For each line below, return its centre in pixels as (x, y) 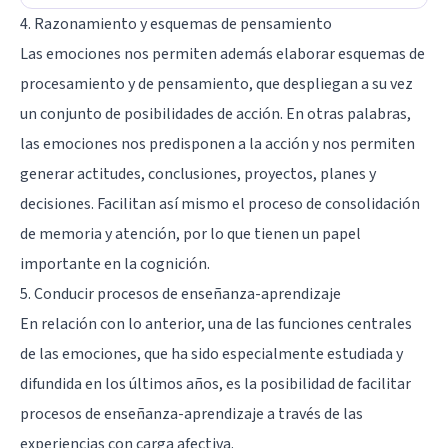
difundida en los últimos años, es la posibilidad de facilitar (215, 383)
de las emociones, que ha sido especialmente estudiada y (211, 353)
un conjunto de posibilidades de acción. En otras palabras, (215, 113)
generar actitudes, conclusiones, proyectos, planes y (198, 173)
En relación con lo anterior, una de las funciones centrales (216, 323)
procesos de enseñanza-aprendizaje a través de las (191, 413)
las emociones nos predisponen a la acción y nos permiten (217, 143)
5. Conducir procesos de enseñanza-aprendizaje (180, 293)
